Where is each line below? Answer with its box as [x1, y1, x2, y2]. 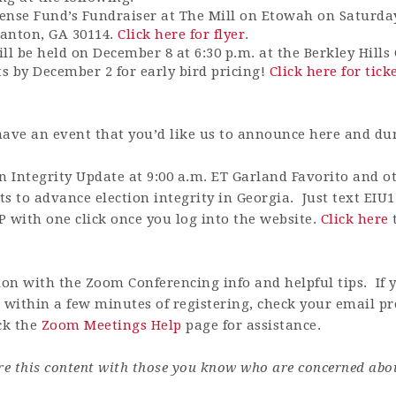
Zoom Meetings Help [41, 317, 182, 334]
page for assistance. [181, 317, 321, 334]
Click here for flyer [118, 27, 245, 43]
